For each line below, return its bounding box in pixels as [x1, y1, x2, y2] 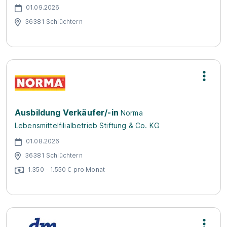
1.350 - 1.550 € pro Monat [28, 165, 105, 173]
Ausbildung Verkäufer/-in [15, 107, 119, 118]
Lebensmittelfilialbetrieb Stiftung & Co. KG [15, 121, 160, 130]
